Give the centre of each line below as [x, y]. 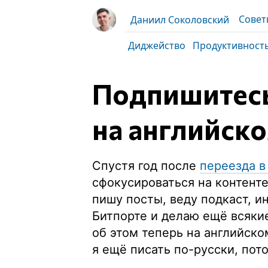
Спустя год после [146, 166]
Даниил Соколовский [180, 20]
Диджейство [157, 45]
